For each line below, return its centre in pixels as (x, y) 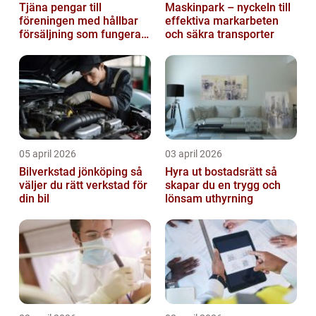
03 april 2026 (194, 153)
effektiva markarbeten (222, 20)
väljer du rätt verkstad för (83, 185)
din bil (34, 198)
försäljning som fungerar (82, 34)
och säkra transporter (220, 34)
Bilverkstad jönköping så (75, 171)
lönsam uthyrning (209, 198)
